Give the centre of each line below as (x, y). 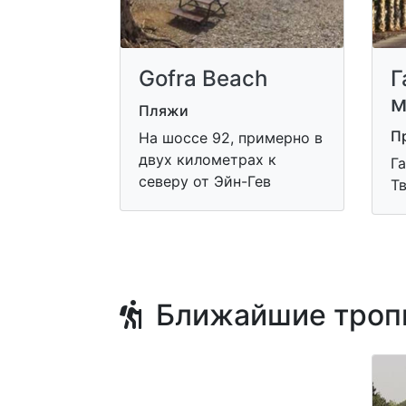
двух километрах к (208, 159)
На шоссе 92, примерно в (231, 138)
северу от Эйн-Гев (205, 181)
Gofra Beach (203, 78)
